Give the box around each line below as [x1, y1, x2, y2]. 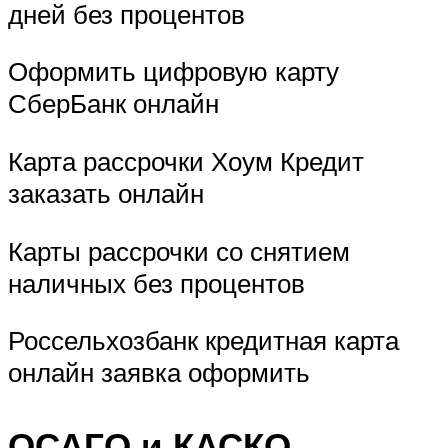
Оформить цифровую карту [8, 55, 339, 88]
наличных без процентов [8, 266, 305, 299]
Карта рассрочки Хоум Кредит [8, 144, 364, 177]
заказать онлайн [8, 176, 204, 209]
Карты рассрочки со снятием [8, 234, 350, 267]
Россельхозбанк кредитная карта [8, 324, 399, 357]
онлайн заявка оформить [8, 356, 310, 389]
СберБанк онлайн [8, 87, 219, 120]
